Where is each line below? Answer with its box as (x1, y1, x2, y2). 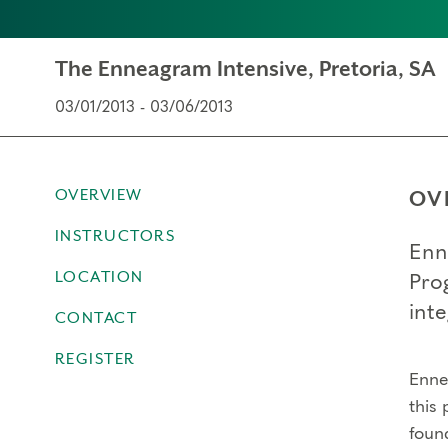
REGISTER (54, 350, 136, 368)
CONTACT (54, 309, 137, 327)
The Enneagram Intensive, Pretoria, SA (54, 57, 436, 81)
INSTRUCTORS (54, 227, 175, 245)
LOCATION (54, 268, 144, 286)
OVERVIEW (54, 186, 143, 204)
